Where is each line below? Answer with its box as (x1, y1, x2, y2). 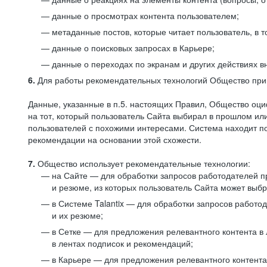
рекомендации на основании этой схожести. (28, 133, 201, 145)
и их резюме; (52, 209, 103, 221)
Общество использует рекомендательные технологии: (35, 157, 250, 169)
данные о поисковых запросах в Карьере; (52, 42, 215, 54)
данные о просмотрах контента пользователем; (52, 10, 239, 21)
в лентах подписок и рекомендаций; (52, 237, 193, 249)
